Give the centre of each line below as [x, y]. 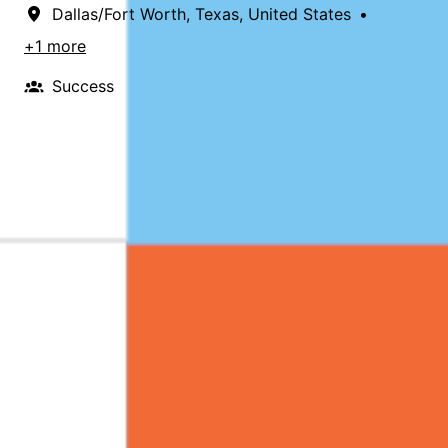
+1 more [55, 45]
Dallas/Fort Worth [119, 13]
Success [83, 85]
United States [299, 13]
